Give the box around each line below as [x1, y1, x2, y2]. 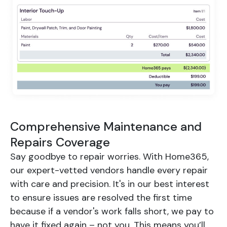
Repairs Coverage [10, 134, 110, 150]
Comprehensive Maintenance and [10, 119, 202, 135]
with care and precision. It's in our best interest [10, 178, 209, 191]
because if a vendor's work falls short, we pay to [10, 205, 214, 218]
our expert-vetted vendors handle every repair [10, 164, 208, 177]
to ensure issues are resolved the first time [10, 192, 192, 204]
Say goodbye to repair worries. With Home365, [10, 150, 209, 163]
